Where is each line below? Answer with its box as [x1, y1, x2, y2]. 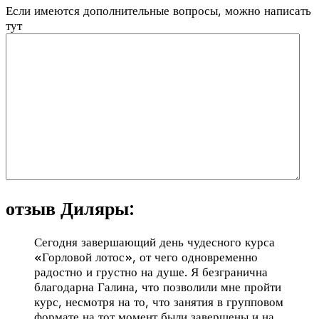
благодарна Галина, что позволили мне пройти [34, 280, 281, 295]
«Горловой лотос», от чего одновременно [34, 250, 258, 265]
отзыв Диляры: [6, 198, 134, 221]
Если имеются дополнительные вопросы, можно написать [6, 4, 311, 18]
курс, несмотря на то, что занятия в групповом [34, 295, 283, 310]
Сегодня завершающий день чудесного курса [34, 235, 275, 250]
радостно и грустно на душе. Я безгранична [34, 265, 268, 280]
